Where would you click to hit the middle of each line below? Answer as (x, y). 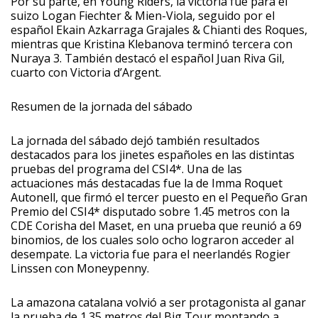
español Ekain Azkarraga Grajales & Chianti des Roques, (159, 29)
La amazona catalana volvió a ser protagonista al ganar (158, 302)
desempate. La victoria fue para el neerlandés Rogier (150, 254)
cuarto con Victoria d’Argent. (86, 72)
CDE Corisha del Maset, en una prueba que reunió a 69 (156, 225)
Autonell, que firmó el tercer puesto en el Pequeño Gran (159, 197)
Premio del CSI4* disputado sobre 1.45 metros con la (150, 211)
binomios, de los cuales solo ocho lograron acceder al (152, 240)
